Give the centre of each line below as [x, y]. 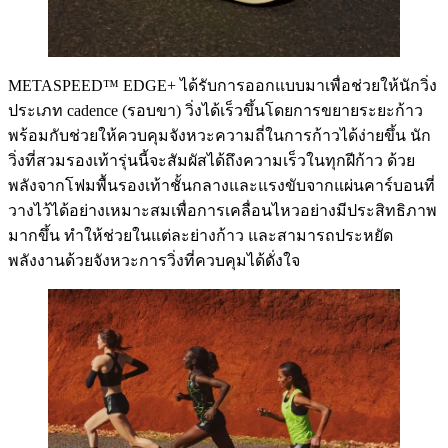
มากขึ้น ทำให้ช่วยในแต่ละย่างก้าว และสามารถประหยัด [200, 236]
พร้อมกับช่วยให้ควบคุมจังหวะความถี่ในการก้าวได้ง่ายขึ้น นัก [219, 136]
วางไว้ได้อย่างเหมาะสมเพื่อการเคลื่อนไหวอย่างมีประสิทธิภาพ [222, 211]
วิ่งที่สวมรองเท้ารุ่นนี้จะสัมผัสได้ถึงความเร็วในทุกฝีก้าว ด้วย [211, 161]
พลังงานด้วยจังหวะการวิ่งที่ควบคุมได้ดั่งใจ [154, 261]
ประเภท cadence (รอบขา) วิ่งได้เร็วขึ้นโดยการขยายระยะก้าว [215, 111]
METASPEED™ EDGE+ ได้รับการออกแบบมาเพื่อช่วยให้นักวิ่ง [222, 86]
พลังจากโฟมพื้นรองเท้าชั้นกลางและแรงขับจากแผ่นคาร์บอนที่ [221, 186]
